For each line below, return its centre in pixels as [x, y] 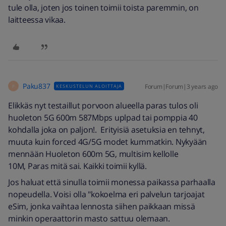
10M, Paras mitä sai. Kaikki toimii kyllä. [77, 166]
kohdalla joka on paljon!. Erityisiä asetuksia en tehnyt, [106, 130]
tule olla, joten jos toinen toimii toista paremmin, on [103, 8]
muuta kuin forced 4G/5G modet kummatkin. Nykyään [107, 142]
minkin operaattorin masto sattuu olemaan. [89, 218]
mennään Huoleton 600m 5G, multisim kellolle [93, 154]
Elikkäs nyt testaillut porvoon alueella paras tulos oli [103, 105]
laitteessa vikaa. [37, 20]
